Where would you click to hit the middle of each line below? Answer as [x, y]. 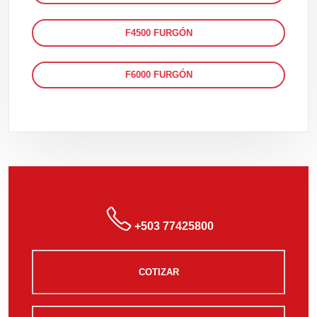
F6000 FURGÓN [158, 75]
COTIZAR [158, 272]
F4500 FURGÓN [158, 33]
